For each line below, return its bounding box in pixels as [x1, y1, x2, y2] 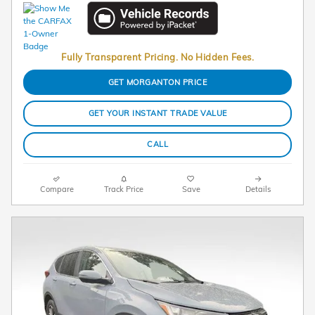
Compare [39, 184, 74, 195]
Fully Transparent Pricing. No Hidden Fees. [61, 51, 254, 63]
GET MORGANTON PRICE [108, 77, 207, 87]
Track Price [104, 184, 144, 195]
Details [245, 184, 271, 195]
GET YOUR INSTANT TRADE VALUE [88, 108, 227, 118]
